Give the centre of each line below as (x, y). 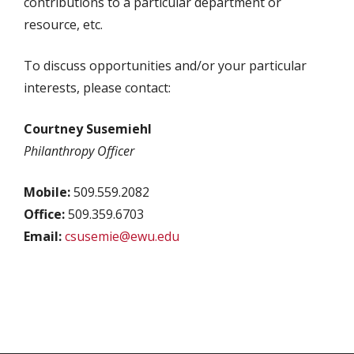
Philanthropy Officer (79, 151)
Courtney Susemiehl (88, 129)
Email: (44, 236)
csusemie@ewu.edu (122, 236)
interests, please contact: (97, 88)
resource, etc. (63, 24)
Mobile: (49, 192)
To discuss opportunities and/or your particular (165, 66)
